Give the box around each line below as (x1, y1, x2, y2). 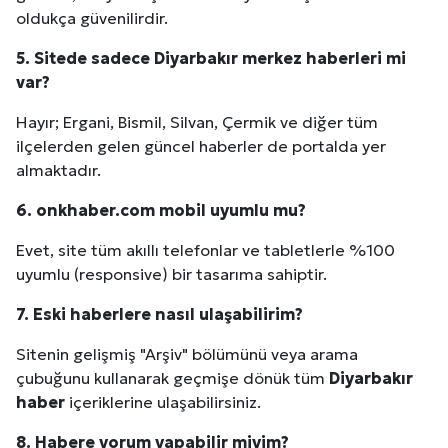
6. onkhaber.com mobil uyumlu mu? (16, 199, 306, 220)
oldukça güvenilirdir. (16, 7, 168, 28)
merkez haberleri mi (238, 47, 406, 68)
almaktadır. (16, 159, 101, 180)
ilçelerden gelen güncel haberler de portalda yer (16, 135, 386, 156)
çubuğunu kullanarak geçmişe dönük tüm (16, 367, 329, 388)
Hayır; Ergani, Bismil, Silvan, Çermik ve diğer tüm (16, 111, 378, 132)
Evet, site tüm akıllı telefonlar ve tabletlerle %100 (16, 239, 395, 260)
